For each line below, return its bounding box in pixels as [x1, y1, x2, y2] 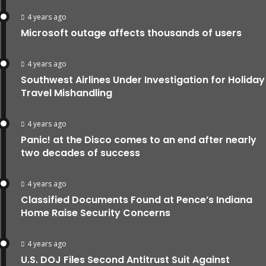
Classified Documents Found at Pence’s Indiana [21, 192, 252, 207]
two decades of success [21, 145, 140, 160]
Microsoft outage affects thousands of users [21, 26, 242, 40]
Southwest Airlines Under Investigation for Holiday [21, 72, 265, 87]
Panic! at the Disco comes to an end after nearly [21, 132, 256, 147]
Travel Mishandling [21, 85, 112, 100]
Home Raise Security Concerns [21, 205, 170, 220]
